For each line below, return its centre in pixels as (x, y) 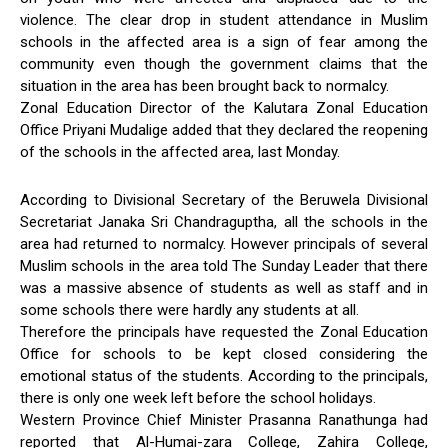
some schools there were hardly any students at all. (189, 309)
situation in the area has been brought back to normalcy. (204, 85)
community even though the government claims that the (224, 63)
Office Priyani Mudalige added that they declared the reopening (224, 129)
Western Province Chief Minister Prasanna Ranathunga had (224, 419)
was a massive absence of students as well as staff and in (224, 287)
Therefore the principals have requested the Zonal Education (224, 331)
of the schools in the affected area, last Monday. (180, 151)
